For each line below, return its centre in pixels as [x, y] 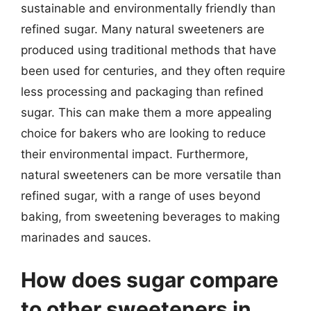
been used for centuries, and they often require [153, 70]
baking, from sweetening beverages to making [150, 216]
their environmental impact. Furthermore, [135, 154]
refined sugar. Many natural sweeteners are [143, 29]
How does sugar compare [150, 280]
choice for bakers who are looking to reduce [143, 133]
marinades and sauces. [86, 237]
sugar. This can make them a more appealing [146, 112]
